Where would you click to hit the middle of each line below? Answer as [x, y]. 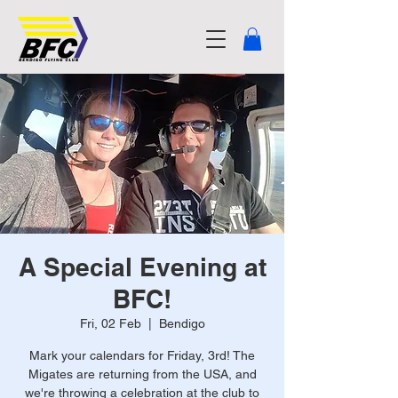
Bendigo [182, 324]
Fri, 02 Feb [110, 324]
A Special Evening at [142, 267]
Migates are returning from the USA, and [142, 374]
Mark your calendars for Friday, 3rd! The [142, 356]
